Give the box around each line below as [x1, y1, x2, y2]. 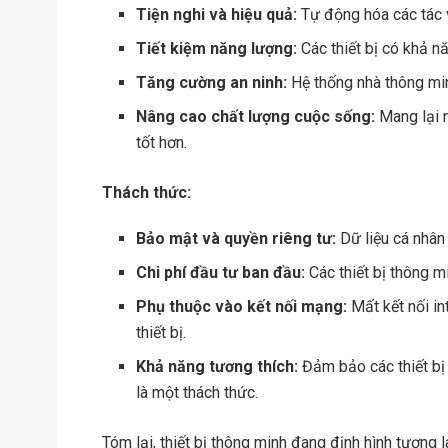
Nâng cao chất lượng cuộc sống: [136, 106, 376, 126]
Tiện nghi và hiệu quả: [136, 4, 298, 24]
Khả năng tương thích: [136, 356, 299, 376]
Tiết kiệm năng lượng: [136, 38, 298, 58]
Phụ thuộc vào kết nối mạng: [136, 296, 348, 316]
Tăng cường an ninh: [136, 72, 288, 92]
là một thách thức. [136, 382, 259, 402]
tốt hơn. [136, 132, 188, 152]
